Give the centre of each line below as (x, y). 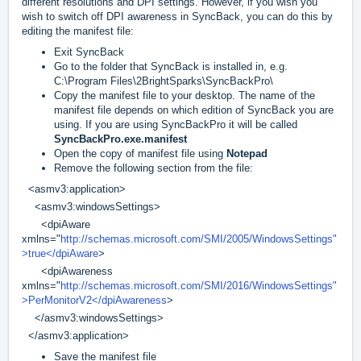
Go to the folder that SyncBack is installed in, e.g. (171, 67)
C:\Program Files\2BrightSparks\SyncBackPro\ (164, 81)
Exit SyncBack (89, 52)
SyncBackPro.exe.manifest (120, 139)
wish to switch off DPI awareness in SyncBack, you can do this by (177, 17)
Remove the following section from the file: (154, 168)
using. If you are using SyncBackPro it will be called (176, 125)
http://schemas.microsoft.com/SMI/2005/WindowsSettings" (199, 239)
